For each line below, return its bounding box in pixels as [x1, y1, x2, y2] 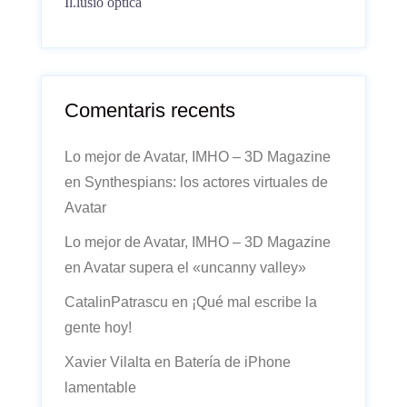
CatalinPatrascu [65, 294, 168, 310]
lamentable [65, 380, 136, 395]
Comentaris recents [65, 99, 235, 122]
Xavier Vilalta [65, 354, 151, 370]
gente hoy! [65, 320, 132, 335]
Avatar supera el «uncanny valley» [84, 260, 306, 275]
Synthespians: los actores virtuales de [84, 174, 328, 190]
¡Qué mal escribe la [192, 294, 317, 310]
